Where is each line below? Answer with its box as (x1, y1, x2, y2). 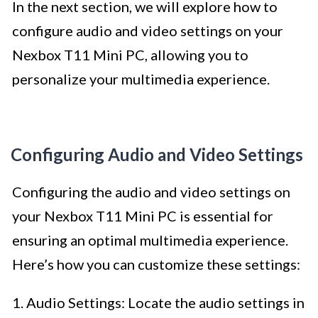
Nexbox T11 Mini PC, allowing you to (12, 46, 248, 64)
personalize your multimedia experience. (12, 70, 270, 88)
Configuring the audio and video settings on (12, 183, 290, 201)
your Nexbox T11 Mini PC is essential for (12, 207, 273, 225)
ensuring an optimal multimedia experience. (12, 231, 288, 249)
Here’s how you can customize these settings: (12, 256, 300, 273)
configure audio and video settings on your (12, 22, 283, 40)
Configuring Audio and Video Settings (11, 144, 303, 165)
